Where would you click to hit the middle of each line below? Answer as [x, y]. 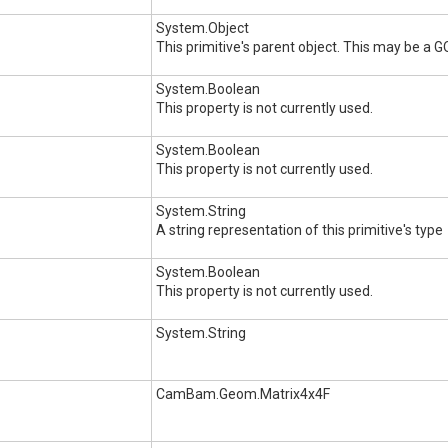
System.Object [202, 28]
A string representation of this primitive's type [299, 230]
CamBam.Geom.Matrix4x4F [243, 394]
